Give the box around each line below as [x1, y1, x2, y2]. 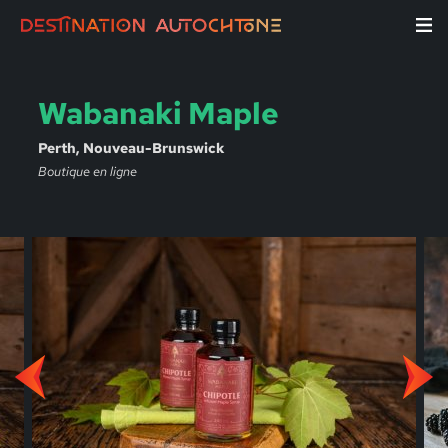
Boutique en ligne [37, 163, 137, 181]
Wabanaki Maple [37, 94, 279, 133]
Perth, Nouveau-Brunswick [37, 138, 224, 158]
